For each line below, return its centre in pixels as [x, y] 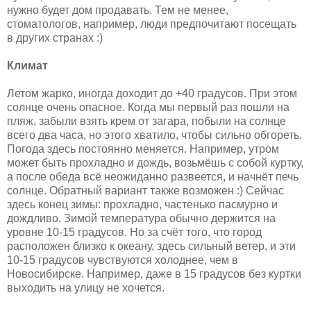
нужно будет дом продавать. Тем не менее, [118, 10]
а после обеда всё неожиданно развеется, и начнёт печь [153, 176]
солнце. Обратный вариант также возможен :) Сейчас [145, 190]
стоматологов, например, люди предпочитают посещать [152, 24]
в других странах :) [55, 37]
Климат [27, 65]
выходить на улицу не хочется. [86, 287]
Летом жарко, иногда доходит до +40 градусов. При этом [152, 93]
